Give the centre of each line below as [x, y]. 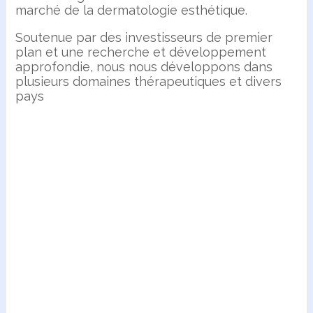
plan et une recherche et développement [141, 52]
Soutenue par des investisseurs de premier [144, 37]
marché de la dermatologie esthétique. [132, 10]
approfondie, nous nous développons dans [144, 66]
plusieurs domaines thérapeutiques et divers [149, 81]
